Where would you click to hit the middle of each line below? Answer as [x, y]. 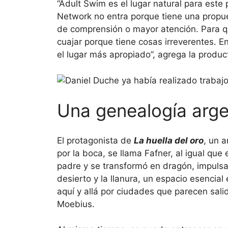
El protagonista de [95, 140]
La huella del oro [169, 140]
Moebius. [76, 204]
